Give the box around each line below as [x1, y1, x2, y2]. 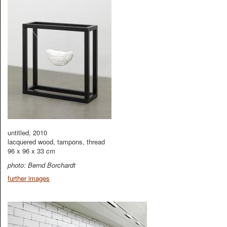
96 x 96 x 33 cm [8, 146, 55, 156]
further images [8, 173, 50, 183]
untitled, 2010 [8, 128, 47, 137]
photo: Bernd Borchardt [8, 160, 75, 170]
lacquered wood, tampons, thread [8, 137, 105, 146]
